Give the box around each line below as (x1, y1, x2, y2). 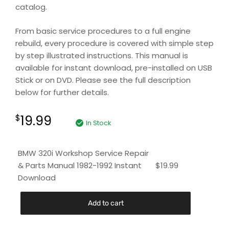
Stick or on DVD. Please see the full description (15, 74, 191, 85)
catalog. (15, 2, 47, 13)
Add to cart (87, 198, 124, 208)
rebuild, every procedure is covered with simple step (15, 37, 214, 49)
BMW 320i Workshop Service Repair (18, 147, 149, 158)
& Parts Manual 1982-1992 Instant (18, 159, 142, 171)
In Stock (86, 119, 111, 128)
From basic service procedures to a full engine (15, 25, 191, 36)
